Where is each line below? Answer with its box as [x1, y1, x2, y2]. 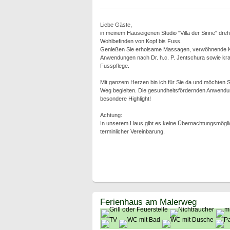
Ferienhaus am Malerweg [100, 197, 197, 207]
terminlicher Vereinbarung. [100, 128, 165, 135]
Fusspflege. [100, 63, 129, 69]
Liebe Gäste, [100, 22, 132, 28]
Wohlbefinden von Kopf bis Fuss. [100, 38, 182, 44]
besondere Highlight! [100, 95, 151, 102]
